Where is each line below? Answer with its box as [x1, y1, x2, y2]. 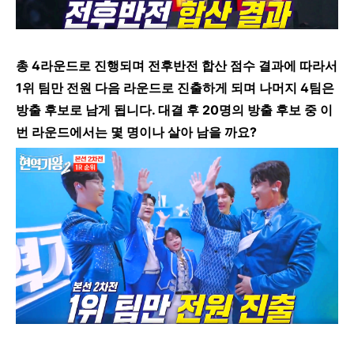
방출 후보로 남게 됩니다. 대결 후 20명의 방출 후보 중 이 [16, 102, 333, 119]
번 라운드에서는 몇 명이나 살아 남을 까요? [16, 124, 257, 141]
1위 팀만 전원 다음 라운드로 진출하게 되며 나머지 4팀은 [16, 80, 334, 96]
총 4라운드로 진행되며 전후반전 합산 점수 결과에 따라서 [16, 58, 337, 74]
